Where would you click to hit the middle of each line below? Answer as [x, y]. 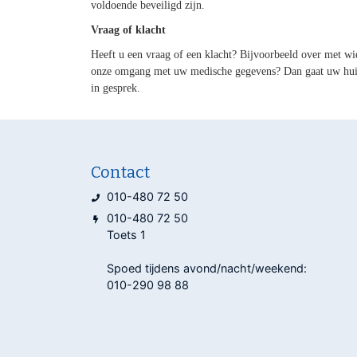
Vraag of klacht [128, 29]
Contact [120, 172]
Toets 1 [126, 235]
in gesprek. [115, 88]
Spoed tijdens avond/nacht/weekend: [206, 269]
